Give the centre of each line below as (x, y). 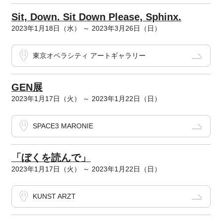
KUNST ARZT (54, 196)
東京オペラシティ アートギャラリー (89, 56)
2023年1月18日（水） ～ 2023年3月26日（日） (86, 28)
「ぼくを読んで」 (51, 158)
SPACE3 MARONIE (63, 126)
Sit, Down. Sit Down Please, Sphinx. (96, 17)
